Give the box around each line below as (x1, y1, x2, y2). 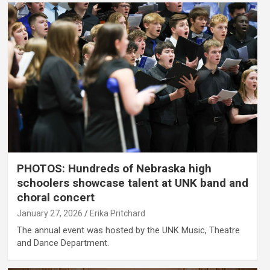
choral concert (16, 190, 95, 204)
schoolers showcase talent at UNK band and (16, 175, 248, 190)
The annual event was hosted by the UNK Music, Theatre (16, 224, 240, 236)
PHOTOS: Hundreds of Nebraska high (16, 161, 212, 175)
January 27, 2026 (16, 208, 83, 218)
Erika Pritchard (89, 208, 145, 218)
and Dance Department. (16, 237, 109, 248)
